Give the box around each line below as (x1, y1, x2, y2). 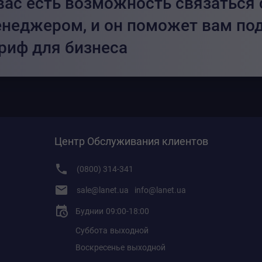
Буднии (75, 206, 104, 216)
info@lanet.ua (135, 185, 186, 195)
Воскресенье (75, 243, 125, 252)
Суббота (75, 226, 108, 235)
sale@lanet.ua (77, 185, 129, 195)
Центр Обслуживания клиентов (54, 135, 208, 147)
